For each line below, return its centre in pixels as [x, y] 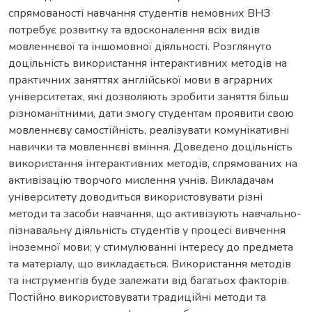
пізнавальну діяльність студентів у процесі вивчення [147, 230]
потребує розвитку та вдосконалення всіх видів [134, 30]
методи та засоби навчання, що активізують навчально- [155, 213]
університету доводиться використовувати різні [135, 197]
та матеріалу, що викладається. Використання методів [150, 264]
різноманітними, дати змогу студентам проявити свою [151, 113]
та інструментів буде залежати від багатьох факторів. [149, 280]
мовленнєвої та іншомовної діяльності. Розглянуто [140, 46]
